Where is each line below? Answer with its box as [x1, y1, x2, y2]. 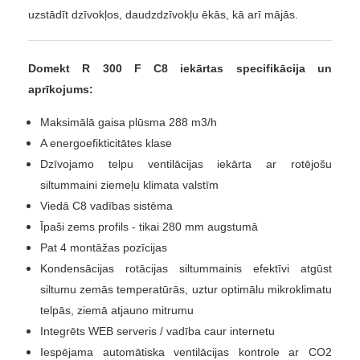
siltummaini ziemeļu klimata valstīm [40, 178, 219, 192]
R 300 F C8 [82, 62, 169, 76]
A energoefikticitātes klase [40, 137, 172, 150]
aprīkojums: [28, 83, 93, 96]
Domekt [28, 62, 83, 76]
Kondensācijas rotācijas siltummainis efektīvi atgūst [40, 262, 332, 276]
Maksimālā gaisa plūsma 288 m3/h [40, 116, 217, 129]
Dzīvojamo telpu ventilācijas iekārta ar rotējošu [40, 157, 332, 171]
